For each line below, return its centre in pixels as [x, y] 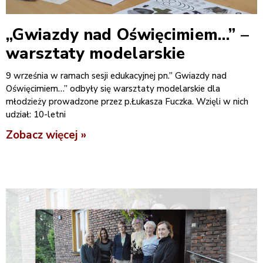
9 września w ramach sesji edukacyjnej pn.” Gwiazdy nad [116, 75]
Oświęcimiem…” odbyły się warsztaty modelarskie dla [113, 88]
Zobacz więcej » [46, 135]
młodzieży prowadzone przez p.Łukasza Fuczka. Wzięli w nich [127, 101]
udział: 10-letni [36, 114]
